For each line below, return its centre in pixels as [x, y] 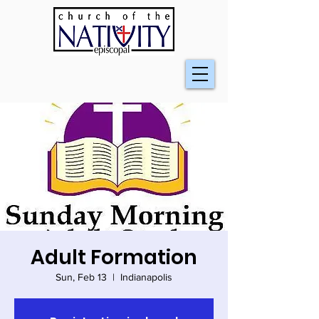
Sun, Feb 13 [81, 277]
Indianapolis [146, 277]
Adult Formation [114, 257]
